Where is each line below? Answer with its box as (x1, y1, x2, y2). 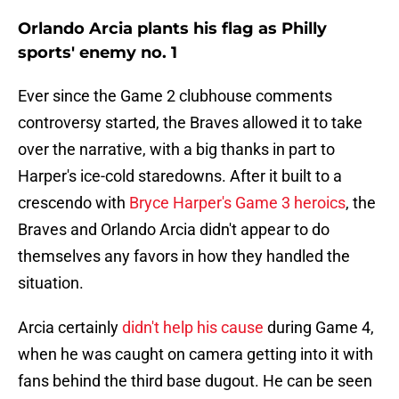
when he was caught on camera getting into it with (18, 345, 373, 364)
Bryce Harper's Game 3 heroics (129, 193, 346, 213)
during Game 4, (264, 318, 374, 338)
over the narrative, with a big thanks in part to (18, 140, 335, 159)
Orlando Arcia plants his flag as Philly (18, 19, 327, 39)
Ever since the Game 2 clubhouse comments (18, 86, 332, 106)
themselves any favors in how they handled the (18, 247, 350, 266)
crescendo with (18, 193, 129, 213)
